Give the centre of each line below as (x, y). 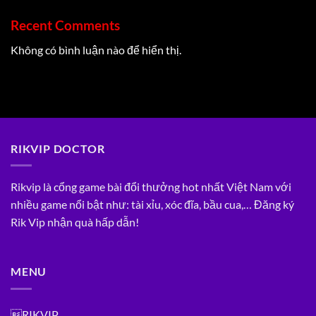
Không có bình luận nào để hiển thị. (96, 49)
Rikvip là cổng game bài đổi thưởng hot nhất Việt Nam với (151, 187)
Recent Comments (65, 25)
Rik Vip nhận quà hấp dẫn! (75, 222)
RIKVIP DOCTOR (58, 148)
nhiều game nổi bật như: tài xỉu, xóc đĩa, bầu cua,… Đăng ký (152, 205)
